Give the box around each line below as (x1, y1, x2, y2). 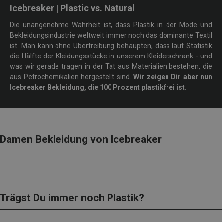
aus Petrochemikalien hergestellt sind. (10, 73, 133, 81)
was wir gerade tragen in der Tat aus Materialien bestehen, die (10, 62, 212, 71)
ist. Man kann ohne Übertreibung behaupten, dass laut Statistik (10, 42, 212, 50)
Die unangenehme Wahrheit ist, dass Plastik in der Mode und (10, 21, 212, 29)
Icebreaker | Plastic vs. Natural (10, 3, 135, 14)
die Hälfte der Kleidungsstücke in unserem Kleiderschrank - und (10, 52, 212, 60)
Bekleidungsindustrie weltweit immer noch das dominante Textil (10, 31, 212, 40)
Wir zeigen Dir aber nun (133, 73, 212, 81)
